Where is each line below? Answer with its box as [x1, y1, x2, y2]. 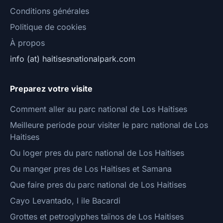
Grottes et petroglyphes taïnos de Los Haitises [10, 212, 184, 222]
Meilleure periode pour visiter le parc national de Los [10, 120, 208, 130]
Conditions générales [10, 6, 89, 16]
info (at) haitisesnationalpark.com [10, 54, 135, 64]
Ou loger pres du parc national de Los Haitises [10, 148, 184, 158]
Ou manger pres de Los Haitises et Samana [10, 164, 172, 174]
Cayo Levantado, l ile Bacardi [10, 196, 120, 206]
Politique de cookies [10, 22, 86, 32]
